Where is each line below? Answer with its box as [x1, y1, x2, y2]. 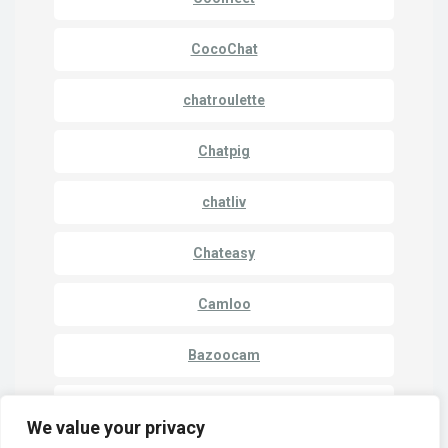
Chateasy [193, 245, 255, 262]
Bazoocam [188, 347, 260, 364]
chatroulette [183, 92, 265, 109]
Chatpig [198, 143, 250, 160]
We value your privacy [27, 417, 205, 438]
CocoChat [190, 41, 258, 58]
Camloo [197, 296, 251, 313]
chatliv [202, 194, 246, 211]
